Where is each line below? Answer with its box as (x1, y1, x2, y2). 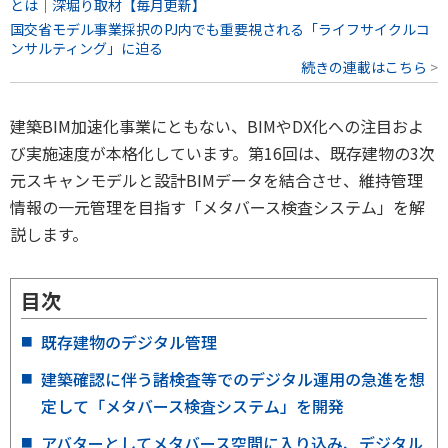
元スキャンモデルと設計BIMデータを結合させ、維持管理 (10, 167, 423, 192)
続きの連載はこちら (301, 56, 427, 77)
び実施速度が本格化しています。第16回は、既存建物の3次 (10, 140, 435, 165)
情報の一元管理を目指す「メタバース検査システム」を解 (10, 194, 425, 219)
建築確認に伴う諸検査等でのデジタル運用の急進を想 (41, 366, 425, 391)
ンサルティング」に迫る (10, 37, 163, 58)
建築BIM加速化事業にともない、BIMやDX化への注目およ (10, 113, 424, 138)
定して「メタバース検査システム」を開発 (41, 393, 344, 418)
